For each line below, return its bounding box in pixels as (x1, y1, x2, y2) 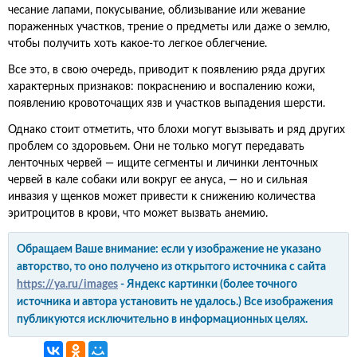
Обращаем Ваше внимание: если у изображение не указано (17, 244, 321, 255)
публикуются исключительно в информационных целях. (17, 314, 308, 325)
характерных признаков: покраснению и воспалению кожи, (8, 81, 315, 92)
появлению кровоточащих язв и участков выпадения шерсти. (8, 98, 325, 109)
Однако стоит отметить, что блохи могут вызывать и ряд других (8, 124, 345, 135)
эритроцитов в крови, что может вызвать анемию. (8, 208, 268, 219)
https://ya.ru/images (17, 279, 118, 290)
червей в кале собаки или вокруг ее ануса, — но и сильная (8, 175, 308, 186)
